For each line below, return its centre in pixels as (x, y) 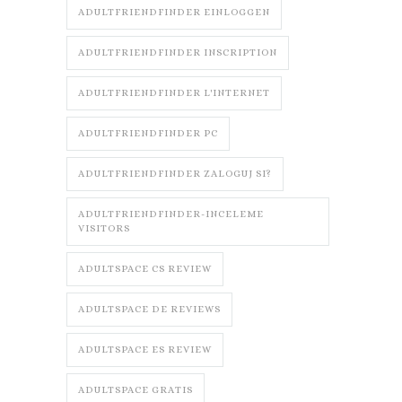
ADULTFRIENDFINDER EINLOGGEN (174, 13)
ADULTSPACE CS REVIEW (145, 269)
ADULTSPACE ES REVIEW (145, 350)
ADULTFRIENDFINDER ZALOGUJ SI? (175, 174)
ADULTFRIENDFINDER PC (148, 134)
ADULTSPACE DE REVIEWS (149, 310)
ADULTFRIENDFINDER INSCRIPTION (178, 53)
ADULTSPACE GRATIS (135, 390)
